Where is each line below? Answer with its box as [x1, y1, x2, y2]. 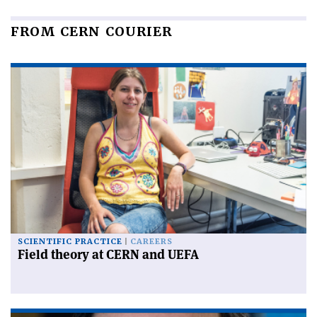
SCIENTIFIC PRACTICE [18, 236, 122, 248]
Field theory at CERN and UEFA [18, 246, 199, 263]
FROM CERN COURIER [11, 23, 172, 40]
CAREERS [130, 236, 173, 248]
